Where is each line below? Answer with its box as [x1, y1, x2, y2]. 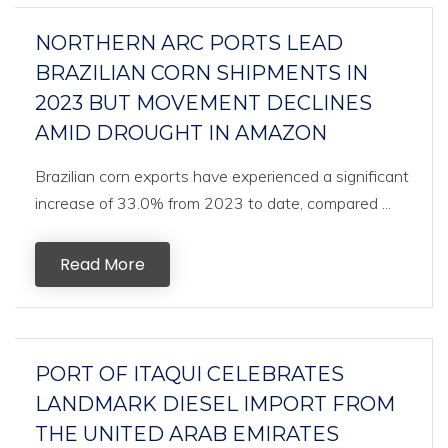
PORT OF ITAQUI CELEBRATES [35, 362, 344, 386]
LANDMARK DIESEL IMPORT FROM [35, 392, 395, 416]
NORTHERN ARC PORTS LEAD [35, 31, 343, 55]
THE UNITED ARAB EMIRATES [35, 422, 339, 446]
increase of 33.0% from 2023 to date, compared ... [35, 193, 391, 213]
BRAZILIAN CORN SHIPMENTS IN [35, 61, 368, 85]
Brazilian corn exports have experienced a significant [35, 166, 409, 186]
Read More [60, 253, 145, 276]
